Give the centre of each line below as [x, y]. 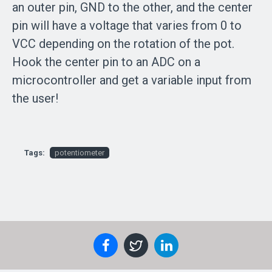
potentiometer [80, 153]
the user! [35, 98]
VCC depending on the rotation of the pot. [123, 44]
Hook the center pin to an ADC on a [106, 62]
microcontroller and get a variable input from [132, 80]
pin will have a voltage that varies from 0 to [127, 25]
